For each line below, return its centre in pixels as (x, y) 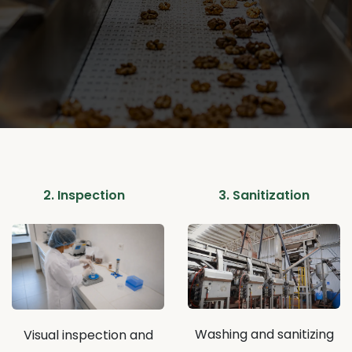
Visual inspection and (88, 335)
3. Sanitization (264, 195)
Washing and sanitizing (264, 334)
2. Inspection (84, 195)
